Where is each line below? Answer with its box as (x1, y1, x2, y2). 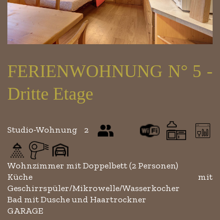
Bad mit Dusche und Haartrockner (7, 193, 146, 205)
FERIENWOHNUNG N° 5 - (7, 61, 213, 81)
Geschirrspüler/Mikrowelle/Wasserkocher (7, 182, 180, 193)
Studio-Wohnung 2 (7, 124, 96, 135)
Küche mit (7, 171, 213, 182)
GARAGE (7, 205, 43, 216)
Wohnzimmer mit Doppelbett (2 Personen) (7, 160, 178, 171)
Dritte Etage (7, 83, 93, 104)
